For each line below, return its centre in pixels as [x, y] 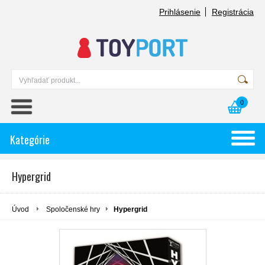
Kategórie [30, 140]
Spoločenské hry [73, 209]
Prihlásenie [180, 12]
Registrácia [233, 12]
